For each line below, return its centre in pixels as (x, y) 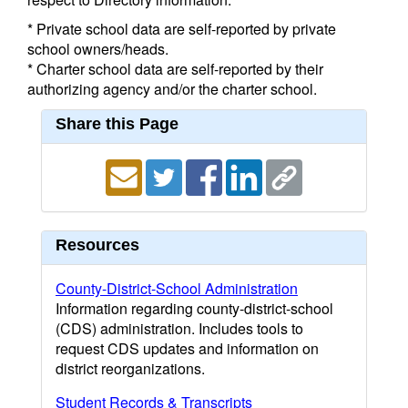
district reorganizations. (130, 368)
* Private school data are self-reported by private (182, 29)
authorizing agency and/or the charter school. (172, 89)
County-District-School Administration (177, 288)
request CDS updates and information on (187, 348)
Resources (97, 245)
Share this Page (117, 124)
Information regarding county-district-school (194, 308)
